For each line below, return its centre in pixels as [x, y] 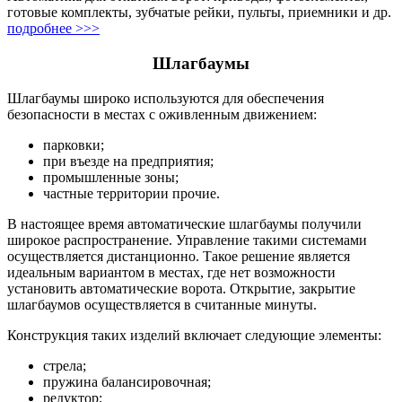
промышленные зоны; [111, 177]
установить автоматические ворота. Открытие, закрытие [181, 288]
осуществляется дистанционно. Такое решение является [179, 256]
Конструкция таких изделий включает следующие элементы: [194, 335]
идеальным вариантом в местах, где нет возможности [171, 272]
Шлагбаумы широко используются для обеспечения [166, 98]
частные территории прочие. [131, 193]
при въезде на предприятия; [128, 161]
